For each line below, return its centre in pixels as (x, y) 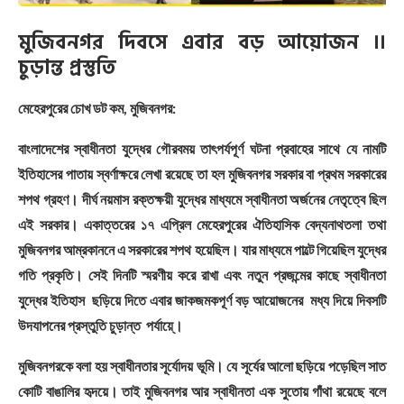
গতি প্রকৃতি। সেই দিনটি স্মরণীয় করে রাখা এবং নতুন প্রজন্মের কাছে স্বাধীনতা (202, 275)
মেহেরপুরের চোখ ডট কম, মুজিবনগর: (97, 108)
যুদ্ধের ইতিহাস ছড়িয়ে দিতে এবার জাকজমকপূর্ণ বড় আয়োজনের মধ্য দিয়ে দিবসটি (202, 300)
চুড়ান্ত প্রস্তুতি (67, 68)
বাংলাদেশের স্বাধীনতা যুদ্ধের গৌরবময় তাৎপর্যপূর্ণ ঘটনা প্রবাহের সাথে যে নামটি (202, 149)
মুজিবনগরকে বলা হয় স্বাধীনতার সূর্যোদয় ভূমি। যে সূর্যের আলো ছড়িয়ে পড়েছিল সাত (202, 366)
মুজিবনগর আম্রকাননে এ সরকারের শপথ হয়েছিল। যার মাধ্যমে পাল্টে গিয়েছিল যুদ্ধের (202, 250)
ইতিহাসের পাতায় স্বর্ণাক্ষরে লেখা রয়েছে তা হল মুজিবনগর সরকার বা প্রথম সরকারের (202, 174)
